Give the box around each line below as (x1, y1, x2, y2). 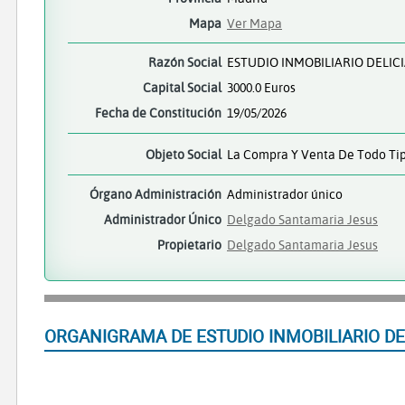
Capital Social (143, 79, 221, 97)
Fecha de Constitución (95, 104, 221, 122)
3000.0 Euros (227, 79, 296, 97)
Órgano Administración (89, 185, 221, 203)
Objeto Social (146, 145, 221, 163)
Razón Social (148, 53, 221, 71)
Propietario (157, 236, 221, 254)
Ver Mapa (227, 14, 282, 32)
